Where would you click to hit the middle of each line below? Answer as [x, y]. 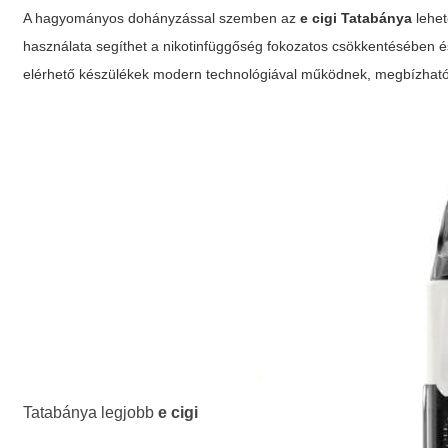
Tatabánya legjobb [91, 413]
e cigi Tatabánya [356, 18]
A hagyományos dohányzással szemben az [162, 18]
